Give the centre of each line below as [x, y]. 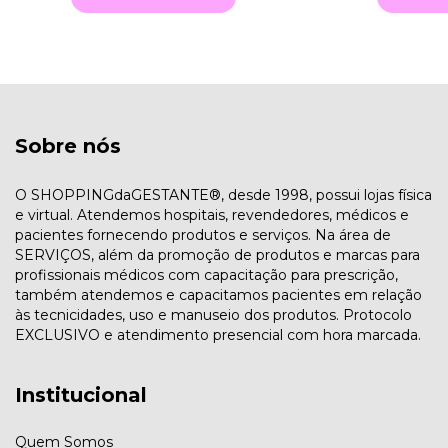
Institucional [81, 394]
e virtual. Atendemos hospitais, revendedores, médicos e [212, 214]
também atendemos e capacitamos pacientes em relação [218, 294]
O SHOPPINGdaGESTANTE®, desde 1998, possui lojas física [223, 194]
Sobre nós [68, 146]
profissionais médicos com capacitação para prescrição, [206, 274]
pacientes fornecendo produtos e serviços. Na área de [203, 234]
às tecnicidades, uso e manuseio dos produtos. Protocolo [213, 314]
